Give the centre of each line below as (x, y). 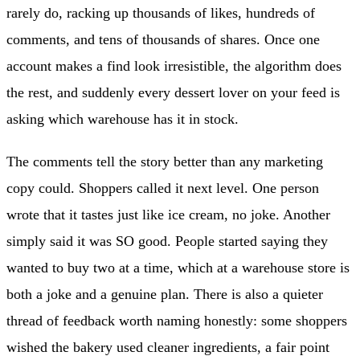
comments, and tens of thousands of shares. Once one (163, 40)
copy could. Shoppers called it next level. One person (163, 188)
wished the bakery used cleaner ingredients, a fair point (168, 348)
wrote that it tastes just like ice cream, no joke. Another (168, 215)
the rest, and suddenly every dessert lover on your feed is (173, 93)
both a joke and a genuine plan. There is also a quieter (165, 295)
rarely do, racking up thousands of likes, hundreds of (161, 13)
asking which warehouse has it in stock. (123, 119)
